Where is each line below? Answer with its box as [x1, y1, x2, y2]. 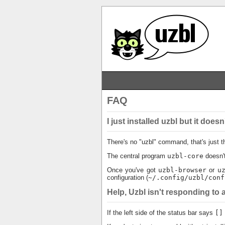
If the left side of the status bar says [106, 209, 215, 216]
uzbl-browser [158, 166, 207, 174]
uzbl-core [167, 152, 203, 160]
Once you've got [106, 166, 159, 174]
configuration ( [106, 174, 148, 181]
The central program [106, 152, 167, 160]
